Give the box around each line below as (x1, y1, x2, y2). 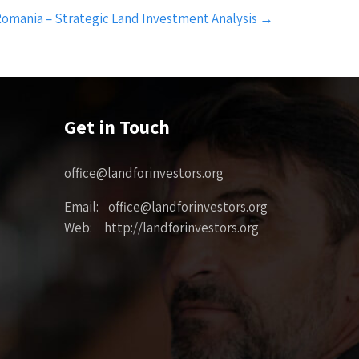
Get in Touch (64, 113, 171, 139)
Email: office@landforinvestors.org (64, 197, 268, 216)
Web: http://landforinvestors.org (64, 218, 260, 236)
